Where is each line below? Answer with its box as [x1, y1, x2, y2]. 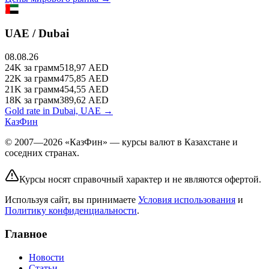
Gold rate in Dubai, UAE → [5, 106, 113, 116]
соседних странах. [5, 148, 79, 159]
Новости [29, 252, 64, 262]
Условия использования [138, 195, 235, 205]
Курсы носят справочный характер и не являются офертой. [19, 174, 261, 185]
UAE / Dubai [5, 27, 69, 40]
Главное [5, 227, 47, 240]
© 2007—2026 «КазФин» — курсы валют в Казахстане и [5, 137, 238, 148]
